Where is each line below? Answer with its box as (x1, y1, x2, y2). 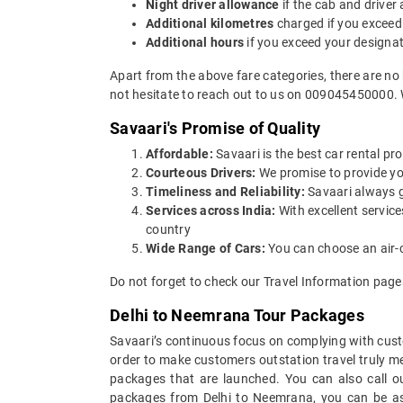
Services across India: (146, 202, 276, 218)
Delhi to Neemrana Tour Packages (110, 305, 364, 325)
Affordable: (146, 146, 213, 161)
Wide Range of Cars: (146, 240, 265, 255)
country (146, 221, 191, 237)
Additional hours (146, 34, 244, 49)
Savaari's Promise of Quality (110, 118, 320, 138)
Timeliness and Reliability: (146, 184, 305, 199)
